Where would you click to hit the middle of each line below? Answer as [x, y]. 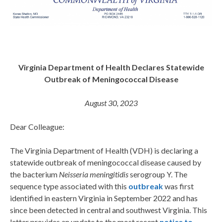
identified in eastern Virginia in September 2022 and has [104, 198]
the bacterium [34, 174]
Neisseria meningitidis [94, 174]
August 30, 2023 [111, 103]
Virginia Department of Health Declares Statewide [111, 67]
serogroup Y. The [159, 174]
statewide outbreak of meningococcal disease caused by [106, 163]
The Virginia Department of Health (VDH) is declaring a [104, 151]
